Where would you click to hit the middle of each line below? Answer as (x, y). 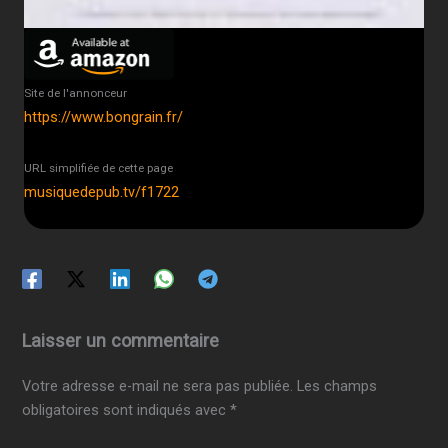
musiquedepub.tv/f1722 (101, 191)
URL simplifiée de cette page (98, 167)
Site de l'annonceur (75, 93)
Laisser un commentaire (121, 341)
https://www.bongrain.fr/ (103, 117)
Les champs (337, 386)
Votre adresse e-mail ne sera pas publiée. (158, 386)
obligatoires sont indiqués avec (126, 410)
